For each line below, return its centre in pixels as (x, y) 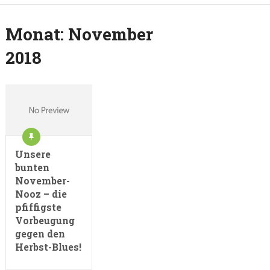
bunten (32, 167)
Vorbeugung (45, 220)
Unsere (33, 154)
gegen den (40, 233)
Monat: (36, 34)
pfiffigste (38, 207)
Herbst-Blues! (48, 246)
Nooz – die (41, 193)
